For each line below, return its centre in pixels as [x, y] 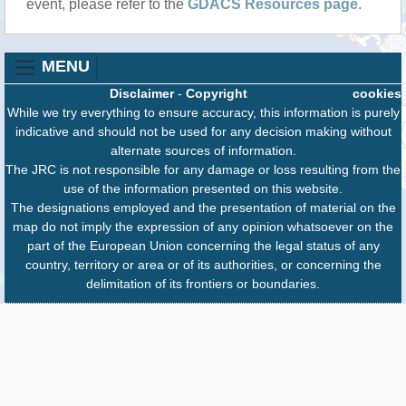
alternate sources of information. [203, 150]
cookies [377, 93]
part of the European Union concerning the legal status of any [203, 245]
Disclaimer [142, 93]
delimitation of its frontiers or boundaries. [203, 283]
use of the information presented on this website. [203, 188]
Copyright [217, 93]
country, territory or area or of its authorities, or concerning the [203, 264]
